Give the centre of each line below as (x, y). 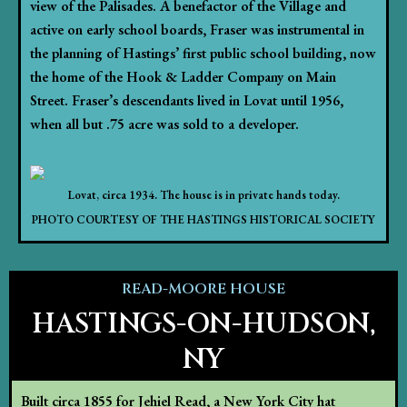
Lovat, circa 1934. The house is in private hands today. (203, 195)
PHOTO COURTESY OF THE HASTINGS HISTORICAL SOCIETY (203, 220)
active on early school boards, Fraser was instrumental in (197, 29)
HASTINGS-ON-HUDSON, (203, 325)
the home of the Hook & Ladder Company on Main (183, 76)
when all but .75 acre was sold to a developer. (164, 124)
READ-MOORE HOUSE (203, 289)
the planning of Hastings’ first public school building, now (203, 53)
